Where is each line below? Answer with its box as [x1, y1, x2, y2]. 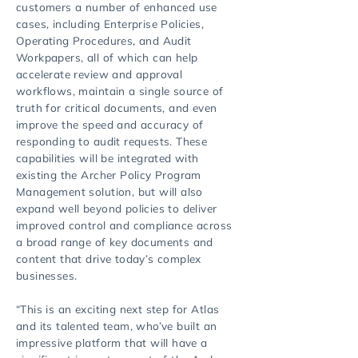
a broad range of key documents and [16, 235, 213, 249]
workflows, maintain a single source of [16, 84, 224, 97]
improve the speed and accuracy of [16, 117, 204, 131]
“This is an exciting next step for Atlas [16, 302, 220, 316]
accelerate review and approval [16, 67, 183, 81]
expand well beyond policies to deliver [16, 201, 217, 215]
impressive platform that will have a [16, 336, 208, 349]
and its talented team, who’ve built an [16, 319, 217, 332]
